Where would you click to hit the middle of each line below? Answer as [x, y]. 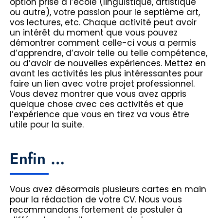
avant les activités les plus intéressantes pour [106, 74]
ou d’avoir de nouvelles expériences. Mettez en [108, 64]
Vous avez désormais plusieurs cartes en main [108, 190]
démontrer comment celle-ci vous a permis [103, 43]
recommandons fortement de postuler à [96, 210]
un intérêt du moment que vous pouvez [94, 33]
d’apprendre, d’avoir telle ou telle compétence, [109, 53]
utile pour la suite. [47, 125]
